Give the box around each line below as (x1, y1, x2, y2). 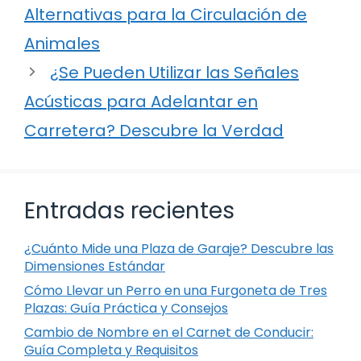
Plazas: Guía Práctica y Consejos (24, 298, 228, 317)
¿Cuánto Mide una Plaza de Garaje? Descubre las (24, 239, 334, 258)
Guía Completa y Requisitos (24, 340, 198, 359)
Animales (24, 31, 100, 55)
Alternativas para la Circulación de (24, 2, 307, 26)
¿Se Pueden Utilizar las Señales (50, 60, 299, 84)
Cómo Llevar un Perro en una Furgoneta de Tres (24, 280, 327, 300)
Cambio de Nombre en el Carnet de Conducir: (24, 322, 313, 342)
